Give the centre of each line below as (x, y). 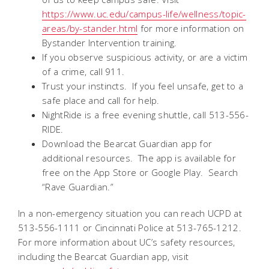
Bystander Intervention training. (111, 43)
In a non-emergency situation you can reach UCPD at (130, 213)
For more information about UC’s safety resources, (127, 242)
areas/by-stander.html (90, 28)
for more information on (191, 28)
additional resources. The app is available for (139, 158)
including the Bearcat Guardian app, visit (104, 256)
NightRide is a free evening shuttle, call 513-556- (145, 115)
